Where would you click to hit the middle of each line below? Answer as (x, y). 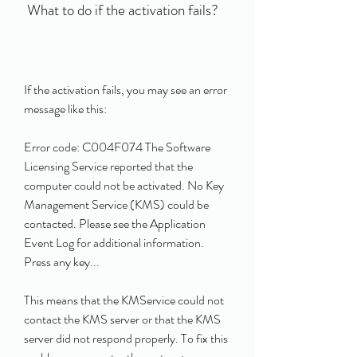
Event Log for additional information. (114, 243)
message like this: (65, 109)
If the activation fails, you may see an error (126, 90)
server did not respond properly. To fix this (126, 338)
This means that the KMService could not (124, 300)
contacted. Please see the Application (115, 224)
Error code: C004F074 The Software (117, 147)
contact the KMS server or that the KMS (122, 319)
